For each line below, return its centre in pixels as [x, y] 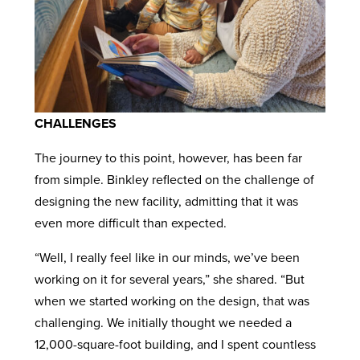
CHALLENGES [75, 123]
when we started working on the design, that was [172, 300]
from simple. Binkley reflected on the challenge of [174, 179]
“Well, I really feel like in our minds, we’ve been [167, 257]
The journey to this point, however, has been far [168, 157]
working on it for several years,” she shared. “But [169, 278]
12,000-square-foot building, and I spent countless [175, 344]
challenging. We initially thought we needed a [163, 322]
